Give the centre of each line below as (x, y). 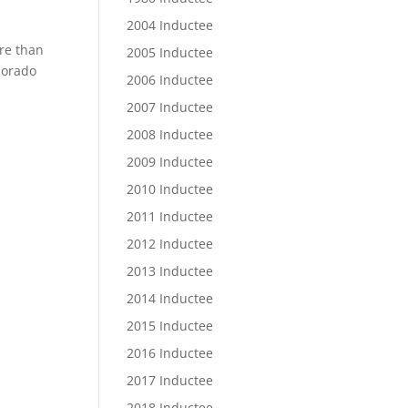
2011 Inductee (170, 216)
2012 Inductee (170, 244)
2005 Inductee (170, 52)
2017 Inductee (170, 380)
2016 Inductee (170, 353)
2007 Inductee (170, 107)
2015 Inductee (170, 326)
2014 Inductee (170, 298)
